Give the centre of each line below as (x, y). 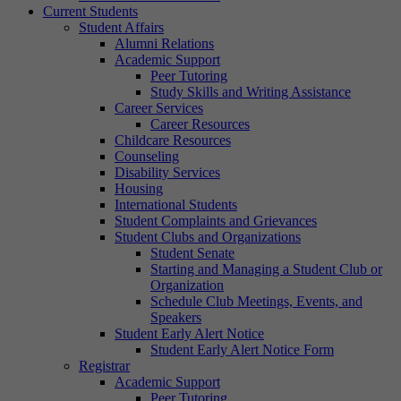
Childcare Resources (173, 140)
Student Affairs (121, 27)
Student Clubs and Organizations (208, 237)
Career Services (159, 108)
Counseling (147, 156)
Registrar (104, 366)
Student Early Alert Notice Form (242, 350)
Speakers (176, 317)
